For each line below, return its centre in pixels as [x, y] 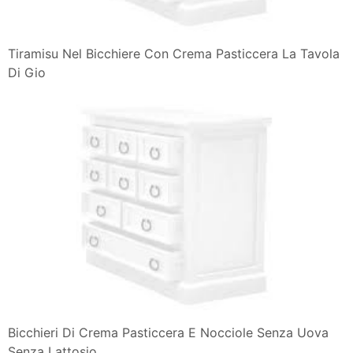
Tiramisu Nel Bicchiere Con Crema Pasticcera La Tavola [174, 54]
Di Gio [27, 73]
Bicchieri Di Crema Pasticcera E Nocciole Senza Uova [168, 333]
